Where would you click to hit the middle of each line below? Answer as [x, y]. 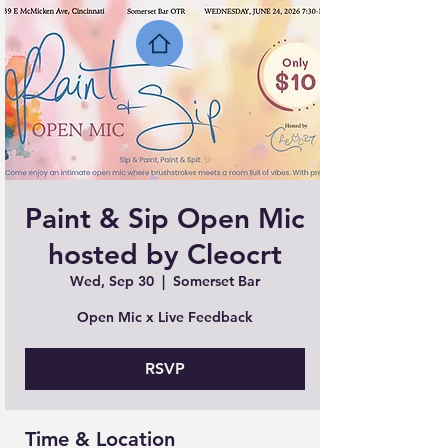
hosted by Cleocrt [165, 254]
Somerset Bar [216, 281]
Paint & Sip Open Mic [165, 218]
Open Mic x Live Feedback [165, 317]
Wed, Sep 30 [112, 281]
